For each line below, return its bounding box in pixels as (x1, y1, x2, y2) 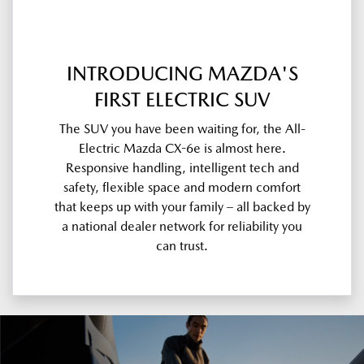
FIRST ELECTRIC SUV (93, 87, 271, 111)
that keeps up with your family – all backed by (54, 198, 310, 214)
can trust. (156, 237, 208, 253)
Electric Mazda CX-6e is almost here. (78, 140, 286, 156)
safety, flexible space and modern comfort (63, 179, 301, 195)
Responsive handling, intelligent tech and (65, 159, 299, 175)
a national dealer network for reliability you (62, 218, 302, 234)
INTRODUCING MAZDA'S (66, 61, 298, 85)
